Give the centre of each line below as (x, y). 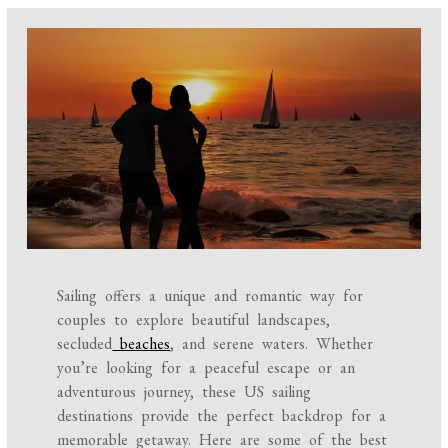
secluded (85, 344)
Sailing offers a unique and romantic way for (210, 296)
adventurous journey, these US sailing (184, 392)
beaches (141, 344)
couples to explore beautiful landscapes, (194, 320)
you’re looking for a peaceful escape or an (206, 368)
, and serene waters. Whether (272, 344)
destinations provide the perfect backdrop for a (222, 416)
